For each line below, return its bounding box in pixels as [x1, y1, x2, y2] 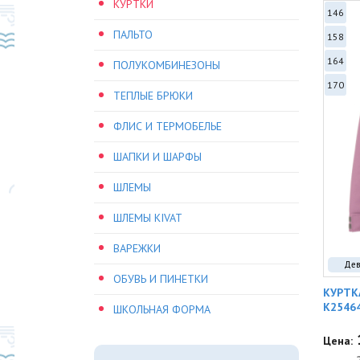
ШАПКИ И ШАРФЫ [113, 149, 202, 164]
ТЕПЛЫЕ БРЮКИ [113, 88, 193, 103]
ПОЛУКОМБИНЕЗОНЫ [113, 58, 220, 72]
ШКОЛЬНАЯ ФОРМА [113, 302, 211, 317]
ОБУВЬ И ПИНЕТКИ [113, 272, 208, 286]
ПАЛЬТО [113, 27, 153, 42]
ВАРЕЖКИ [113, 241, 161, 256]
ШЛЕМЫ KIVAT [113, 211, 182, 225]
